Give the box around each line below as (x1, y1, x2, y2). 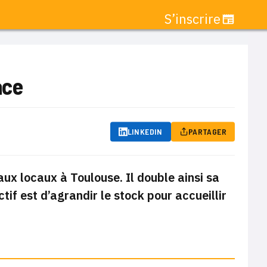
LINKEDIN (127, 126, 163, 136)
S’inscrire (164, 10, 221, 27)
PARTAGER (188, 126, 226, 136)
